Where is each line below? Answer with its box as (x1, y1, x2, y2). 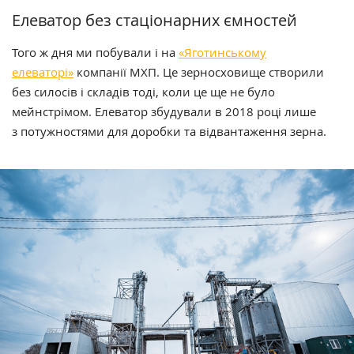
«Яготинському (179, 43, 266, 60)
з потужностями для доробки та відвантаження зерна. (12, 122, 326, 139)
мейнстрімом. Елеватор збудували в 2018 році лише (12, 103, 316, 119)
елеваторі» (12, 63, 73, 80)
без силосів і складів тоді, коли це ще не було (12, 83, 275, 100)
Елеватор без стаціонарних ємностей (12, 9, 305, 31)
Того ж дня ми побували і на (12, 43, 179, 60)
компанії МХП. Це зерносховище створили (73, 63, 324, 80)
